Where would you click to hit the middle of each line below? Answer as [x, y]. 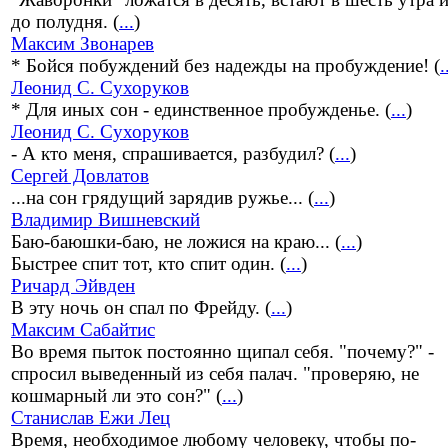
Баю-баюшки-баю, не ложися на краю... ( [176, 242]
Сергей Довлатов [80, 176]
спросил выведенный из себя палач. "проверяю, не [215, 374]
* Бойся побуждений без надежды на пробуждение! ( [225, 66]
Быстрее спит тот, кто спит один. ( [148, 264]
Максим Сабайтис [83, 330]
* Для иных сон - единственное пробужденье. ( [201, 110]
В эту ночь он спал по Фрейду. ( [141, 308]
